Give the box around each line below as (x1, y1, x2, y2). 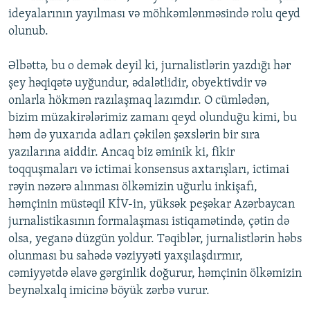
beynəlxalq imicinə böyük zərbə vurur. (8, 284, 210, 298)
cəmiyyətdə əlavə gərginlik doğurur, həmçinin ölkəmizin (8, 267, 302, 281)
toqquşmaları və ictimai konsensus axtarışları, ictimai (8, 163, 289, 177)
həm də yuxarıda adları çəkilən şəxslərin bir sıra (8, 129, 260, 143)
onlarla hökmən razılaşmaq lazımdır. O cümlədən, (8, 94, 270, 108)
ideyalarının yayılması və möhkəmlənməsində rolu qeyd (8, 8, 300, 21)
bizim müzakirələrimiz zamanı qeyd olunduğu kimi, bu (8, 111, 297, 125)
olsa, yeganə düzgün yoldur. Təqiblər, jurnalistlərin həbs (8, 232, 302, 246)
